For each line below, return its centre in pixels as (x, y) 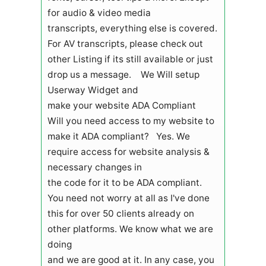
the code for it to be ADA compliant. (124, 182)
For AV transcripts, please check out (125, 43)
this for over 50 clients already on (121, 213)
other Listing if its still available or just (130, 59)
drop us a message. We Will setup (123, 74)
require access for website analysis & (128, 151)
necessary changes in (94, 167)
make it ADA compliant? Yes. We (118, 136)
